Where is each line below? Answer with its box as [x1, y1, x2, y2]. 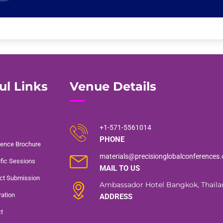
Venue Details [69, 79, 156, 94]
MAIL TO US [99, 164, 140, 173]
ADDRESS [99, 192, 132, 202]
